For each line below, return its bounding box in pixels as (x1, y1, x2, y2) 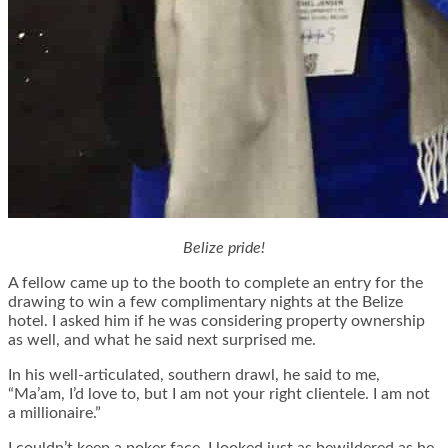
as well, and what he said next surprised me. (8, 332, 316, 349)
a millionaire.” (8, 405, 101, 422)
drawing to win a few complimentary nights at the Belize (8, 294, 403, 311)
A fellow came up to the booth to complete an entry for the (8, 275, 423, 292)
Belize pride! (183, 240, 265, 257)
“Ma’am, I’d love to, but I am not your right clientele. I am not (8, 386, 430, 403)
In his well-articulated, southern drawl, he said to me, (8, 367, 380, 384)
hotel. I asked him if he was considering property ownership (8, 313, 425, 330)
